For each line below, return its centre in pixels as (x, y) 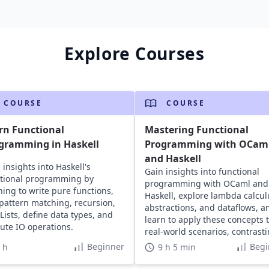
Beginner (105, 247)
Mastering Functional (197, 130)
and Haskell (173, 159)
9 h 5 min (177, 247)
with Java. (164, 243)
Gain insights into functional (202, 171)
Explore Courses (134, 53)
